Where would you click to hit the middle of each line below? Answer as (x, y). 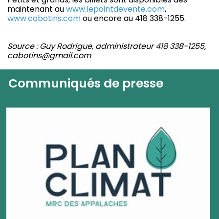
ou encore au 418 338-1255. (133, 19)
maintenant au (37, 9)
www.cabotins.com (44, 19)
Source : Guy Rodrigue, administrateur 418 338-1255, (107, 46)
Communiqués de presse (86, 83)
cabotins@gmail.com (49, 56)
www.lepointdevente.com (115, 9)
